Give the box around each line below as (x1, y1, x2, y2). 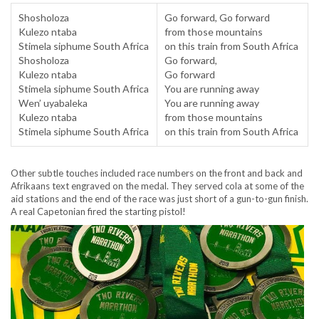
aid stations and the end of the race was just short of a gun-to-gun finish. (11, 193, 308, 205)
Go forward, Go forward (164, 11, 270, 24)
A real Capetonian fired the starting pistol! (11, 206, 186, 218)
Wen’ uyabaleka (19, 97, 88, 110)
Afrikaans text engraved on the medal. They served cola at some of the (11, 180, 304, 192)
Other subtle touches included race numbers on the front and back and (11, 167, 303, 179)
